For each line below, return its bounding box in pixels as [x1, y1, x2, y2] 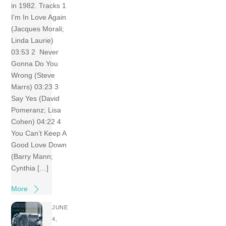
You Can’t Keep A [11, 129, 67, 137]
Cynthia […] [11, 163, 49, 172]
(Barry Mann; [11, 152, 53, 160]
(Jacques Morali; [11, 24, 65, 33]
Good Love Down [11, 140, 67, 149]
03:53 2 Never [11, 47, 59, 56]
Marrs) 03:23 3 [11, 82, 61, 91]
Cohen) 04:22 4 [11, 117, 64, 126]
